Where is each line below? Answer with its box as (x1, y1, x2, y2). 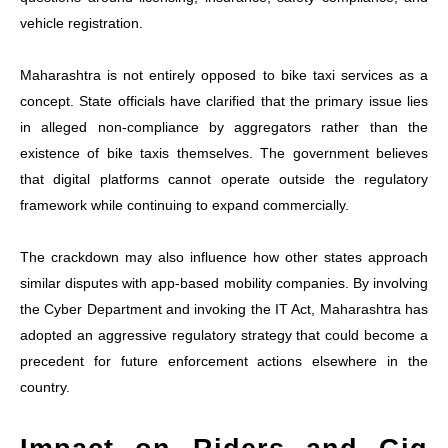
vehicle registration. (20, 14, 143, 31)
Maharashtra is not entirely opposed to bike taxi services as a (20, 66, 428, 83)
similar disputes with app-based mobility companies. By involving (20, 274, 428, 291)
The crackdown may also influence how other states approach (20, 248, 428, 265)
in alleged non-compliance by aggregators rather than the (20, 118, 428, 135)
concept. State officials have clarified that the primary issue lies (20, 92, 428, 109)
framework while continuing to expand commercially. (20, 196, 349, 213)
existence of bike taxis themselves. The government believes (20, 144, 428, 161)
